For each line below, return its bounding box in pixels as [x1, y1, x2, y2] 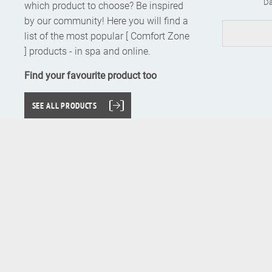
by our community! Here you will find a [24, 15, 188, 27]
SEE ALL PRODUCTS [32, 100, 97, 111]
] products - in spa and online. [24, 45, 151, 57]
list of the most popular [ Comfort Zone [24, 30, 189, 42]
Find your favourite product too [24, 69, 157, 81]
